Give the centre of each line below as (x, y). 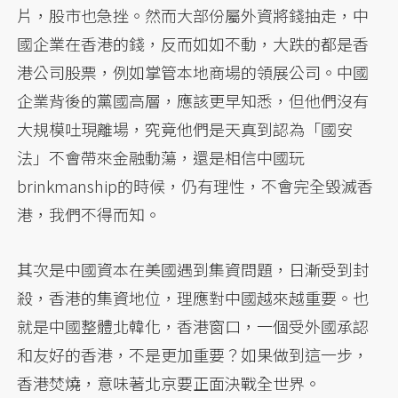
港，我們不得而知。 (89, 214)
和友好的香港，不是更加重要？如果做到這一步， (193, 354)
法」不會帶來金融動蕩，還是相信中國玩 (161, 157)
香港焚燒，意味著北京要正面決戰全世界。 (169, 382)
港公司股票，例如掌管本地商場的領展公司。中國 (193, 72)
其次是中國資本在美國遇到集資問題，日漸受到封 (193, 269)
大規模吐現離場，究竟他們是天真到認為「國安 (185, 128)
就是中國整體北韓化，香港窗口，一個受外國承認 (193, 326)
